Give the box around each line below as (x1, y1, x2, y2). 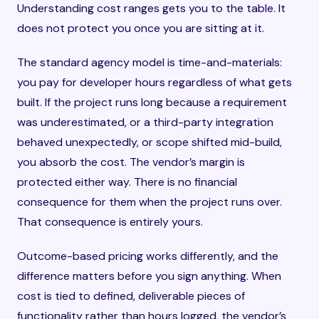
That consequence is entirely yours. (17, 214, 203, 229)
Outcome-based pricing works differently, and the (17, 249, 278, 263)
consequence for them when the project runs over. (17, 194, 282, 209)
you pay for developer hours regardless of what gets (17, 75, 292, 90)
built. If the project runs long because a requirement (17, 95, 287, 110)
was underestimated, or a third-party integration (17, 115, 273, 130)
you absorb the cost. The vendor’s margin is (17, 155, 245, 169)
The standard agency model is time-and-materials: (17, 55, 282, 70)
